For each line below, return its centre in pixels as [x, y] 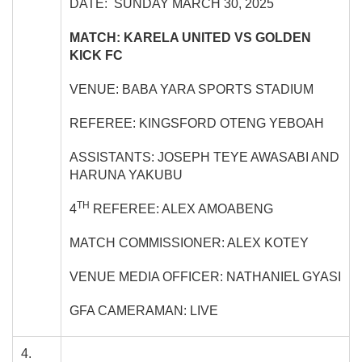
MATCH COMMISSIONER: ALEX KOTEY [189, 242]
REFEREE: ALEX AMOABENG [181, 208]
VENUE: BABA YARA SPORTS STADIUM [192, 89]
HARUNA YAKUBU [126, 175]
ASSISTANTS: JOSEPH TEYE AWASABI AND [204, 157]
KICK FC [96, 55]
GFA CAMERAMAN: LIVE [144, 310]
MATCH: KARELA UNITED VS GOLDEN [190, 37]
